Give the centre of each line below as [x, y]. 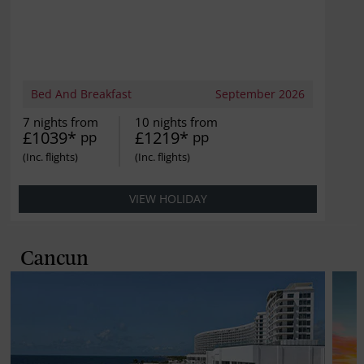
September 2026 [260, 93]
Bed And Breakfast [82, 93]
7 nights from [61, 121]
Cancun [54, 259]
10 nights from [177, 121]
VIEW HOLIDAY [168, 198]
